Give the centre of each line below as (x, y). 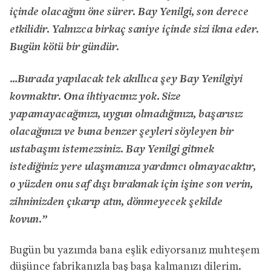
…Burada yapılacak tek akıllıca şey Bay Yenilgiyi (126, 78)
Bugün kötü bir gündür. (64, 46)
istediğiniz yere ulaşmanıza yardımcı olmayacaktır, (133, 165)
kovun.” (28, 218)
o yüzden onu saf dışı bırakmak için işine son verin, (131, 183)
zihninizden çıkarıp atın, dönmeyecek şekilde (116, 201)
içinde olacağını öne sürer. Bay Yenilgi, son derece (129, 11)
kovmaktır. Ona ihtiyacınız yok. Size (95, 95)
